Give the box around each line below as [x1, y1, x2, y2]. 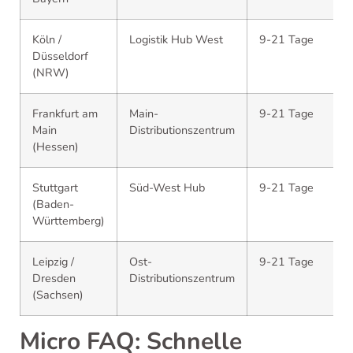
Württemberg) [32, 213, 105, 229]
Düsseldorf [32, 48, 88, 64]
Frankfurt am [32, 106, 98, 121]
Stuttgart [32, 180, 78, 195]
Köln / [32, 32, 61, 47]
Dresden [32, 270, 76, 286]
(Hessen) [32, 139, 79, 154]
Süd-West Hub [129, 180, 205, 195]
